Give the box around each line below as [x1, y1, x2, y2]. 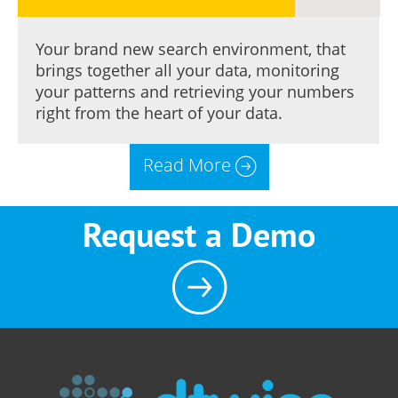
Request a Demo [83, 212, 315, 258]
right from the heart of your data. [36, 101, 283, 123]
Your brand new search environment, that [36, 37, 346, 60]
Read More [142, 153, 231, 178]
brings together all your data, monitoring [36, 59, 339, 81]
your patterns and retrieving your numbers [36, 80, 354, 102]
